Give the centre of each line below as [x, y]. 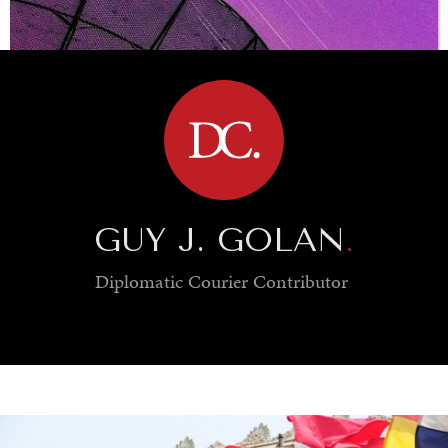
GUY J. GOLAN [219, 240]
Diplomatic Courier [171, 281]
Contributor [300, 281]
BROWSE [353, 25]
